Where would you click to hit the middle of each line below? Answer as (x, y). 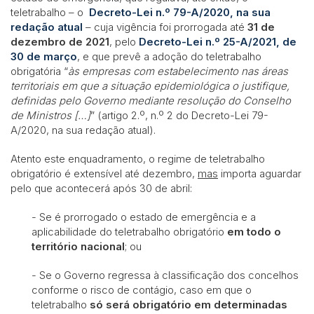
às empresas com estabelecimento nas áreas (178, 71)
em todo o (254, 231)
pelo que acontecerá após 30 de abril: (101, 188)
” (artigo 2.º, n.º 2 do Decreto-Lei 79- (179, 115)
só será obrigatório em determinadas (189, 304)
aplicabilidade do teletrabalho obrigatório (129, 231)
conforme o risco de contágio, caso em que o (142, 289)
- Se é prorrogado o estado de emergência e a (144, 217)
